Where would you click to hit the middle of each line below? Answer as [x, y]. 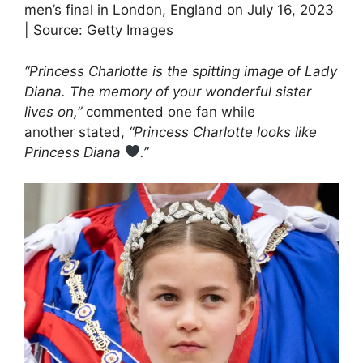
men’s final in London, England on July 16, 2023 [179, 10]
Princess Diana [75, 152]
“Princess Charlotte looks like [223, 132]
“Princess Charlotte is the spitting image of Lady [181, 71]
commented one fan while [169, 111]
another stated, [77, 132]
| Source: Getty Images [99, 30]
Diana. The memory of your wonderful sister [168, 91]
